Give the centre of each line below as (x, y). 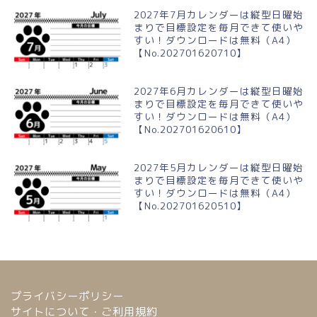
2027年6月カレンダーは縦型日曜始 (219, 91)
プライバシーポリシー (67, 296)
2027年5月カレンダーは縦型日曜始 (219, 167)
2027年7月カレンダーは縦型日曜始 (219, 14)
